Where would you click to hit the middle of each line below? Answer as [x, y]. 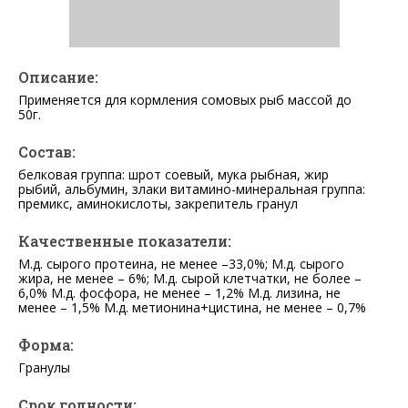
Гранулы [44, 368]
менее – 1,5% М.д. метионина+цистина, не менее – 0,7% [192, 308]
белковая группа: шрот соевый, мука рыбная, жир [173, 175]
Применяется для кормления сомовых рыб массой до [185, 100]
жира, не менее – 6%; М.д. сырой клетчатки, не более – [190, 279]
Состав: [47, 152]
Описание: [58, 77]
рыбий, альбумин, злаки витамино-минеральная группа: [192, 189]
